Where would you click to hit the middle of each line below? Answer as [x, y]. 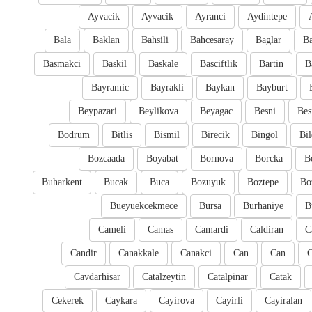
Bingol [265, 135]
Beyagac [216, 111]
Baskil [115, 64]
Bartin [271, 64]
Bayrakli [167, 88]
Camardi [212, 230]
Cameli [112, 230]
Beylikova [158, 111]
